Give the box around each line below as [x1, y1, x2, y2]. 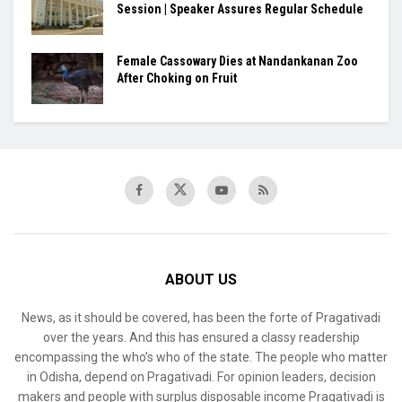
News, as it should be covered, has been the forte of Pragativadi [22, 310, 380, 325]
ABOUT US [165, 270, 237, 288]
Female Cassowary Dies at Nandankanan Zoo [117, 53, 358, 68]
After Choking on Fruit [117, 70, 237, 85]
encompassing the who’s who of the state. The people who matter [14, 349, 388, 364]
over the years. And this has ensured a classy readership [42, 329, 360, 345]
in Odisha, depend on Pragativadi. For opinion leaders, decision [26, 369, 376, 384]
